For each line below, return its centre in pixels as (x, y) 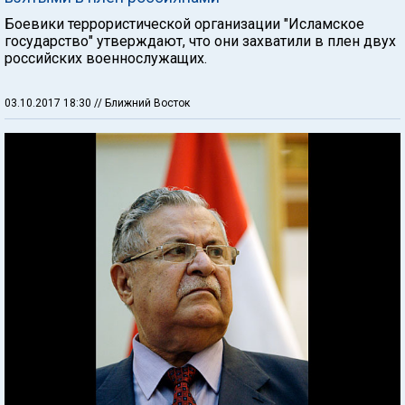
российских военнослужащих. (106, 58)
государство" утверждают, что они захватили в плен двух (200, 41)
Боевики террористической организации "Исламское (184, 24)
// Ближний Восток (142, 103)
